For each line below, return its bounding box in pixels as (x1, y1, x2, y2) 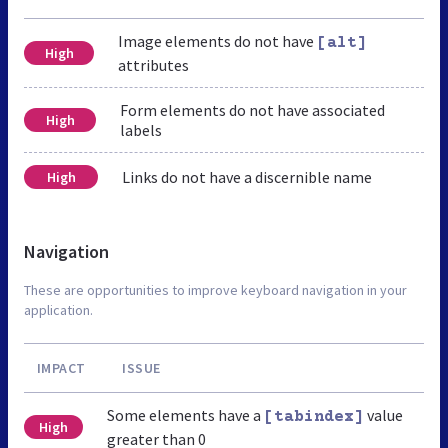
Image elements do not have (118, 30, 318, 51)
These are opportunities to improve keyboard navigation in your (24, 280, 407, 299)
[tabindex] (263, 407, 364, 426)
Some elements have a (106, 404, 264, 425)
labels (120, 119, 163, 140)
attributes (118, 54, 190, 75)
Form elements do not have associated (120, 99, 386, 120)
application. (24, 300, 93, 319)
